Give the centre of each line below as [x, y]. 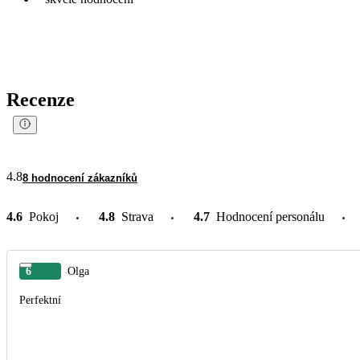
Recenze [41, 99]
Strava [137, 216]
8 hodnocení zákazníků [80, 178]
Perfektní [40, 300]
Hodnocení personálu [270, 216]
